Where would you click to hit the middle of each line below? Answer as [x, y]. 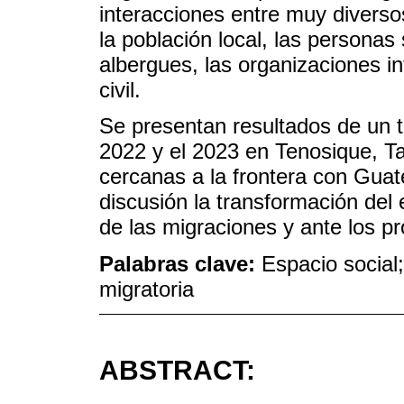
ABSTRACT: [177, 370]
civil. [120, 89]
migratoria [147, 289]
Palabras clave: [180, 264]
